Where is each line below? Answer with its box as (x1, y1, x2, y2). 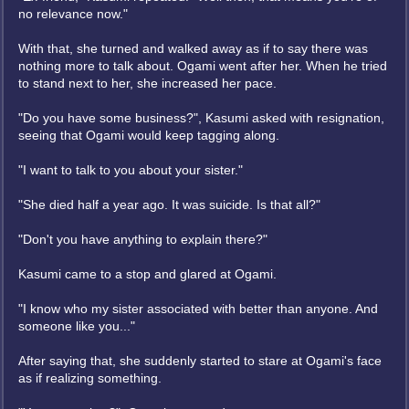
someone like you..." (18, 319, 135, 333)
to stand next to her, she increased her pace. (18, 76, 277, 90)
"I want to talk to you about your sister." (18, 163, 243, 177)
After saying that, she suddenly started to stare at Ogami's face (18, 353, 382, 368)
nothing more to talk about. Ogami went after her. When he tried (18, 58, 387, 73)
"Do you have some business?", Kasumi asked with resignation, (18, 110, 384, 125)
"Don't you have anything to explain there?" (18, 232, 267, 246)
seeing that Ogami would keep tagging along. (18, 128, 279, 142)
